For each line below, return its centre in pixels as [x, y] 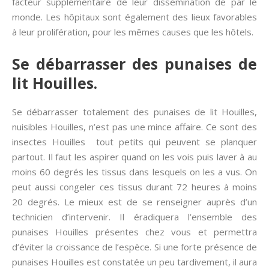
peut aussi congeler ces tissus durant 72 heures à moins [134, 187]
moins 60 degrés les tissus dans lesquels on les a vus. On [134, 172]
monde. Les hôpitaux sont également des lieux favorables [134, 17]
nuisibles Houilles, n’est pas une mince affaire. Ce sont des [134, 127]
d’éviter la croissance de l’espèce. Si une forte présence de [134, 247]
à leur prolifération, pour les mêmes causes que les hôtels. [133, 32]
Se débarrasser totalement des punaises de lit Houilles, [134, 112]
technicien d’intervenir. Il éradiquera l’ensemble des [134, 217]
